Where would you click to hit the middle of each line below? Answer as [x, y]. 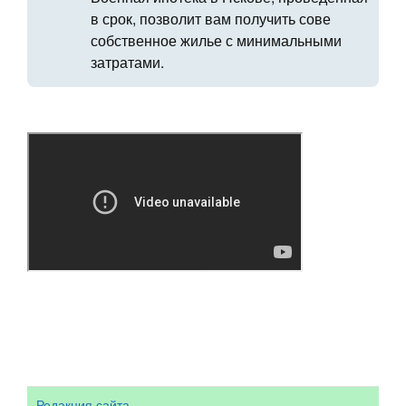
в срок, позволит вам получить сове [211, 19]
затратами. [127, 62]
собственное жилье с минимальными [216, 40]
